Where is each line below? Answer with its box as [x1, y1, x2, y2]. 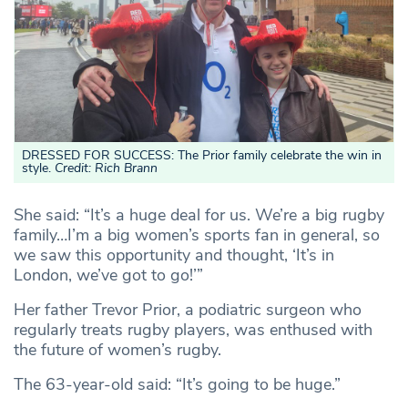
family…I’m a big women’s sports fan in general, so [14, 223, 380, 246]
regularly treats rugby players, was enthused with [14, 318, 372, 341]
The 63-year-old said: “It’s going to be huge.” [14, 372, 341, 395]
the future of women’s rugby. [14, 338, 221, 361]
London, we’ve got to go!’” [14, 263, 203, 286]
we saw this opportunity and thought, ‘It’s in [14, 243, 334, 266]
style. [22, 158, 55, 177]
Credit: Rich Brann [55, 158, 158, 177]
